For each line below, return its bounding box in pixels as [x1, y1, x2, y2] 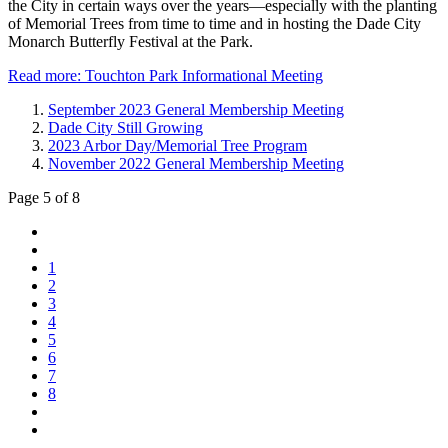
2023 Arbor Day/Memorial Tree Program [48, 136, 307, 154]
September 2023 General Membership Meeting [48, 100, 344, 118]
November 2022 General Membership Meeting [48, 154, 344, 172]
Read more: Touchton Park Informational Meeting [8, 66, 323, 84]
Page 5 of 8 [8, 188, 80, 206]
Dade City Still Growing [48, 118, 203, 136]
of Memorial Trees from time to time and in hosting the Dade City [8, 14, 421, 32]
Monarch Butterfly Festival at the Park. [8, 32, 253, 50]
